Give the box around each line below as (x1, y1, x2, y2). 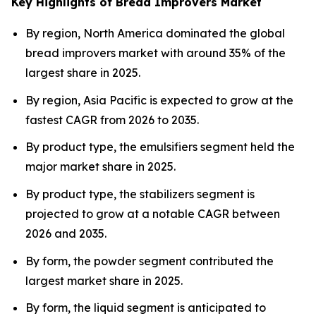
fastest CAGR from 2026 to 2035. (25, 112, 199, 127)
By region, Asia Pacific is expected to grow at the (25, 92, 293, 107)
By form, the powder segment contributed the (25, 253, 274, 268)
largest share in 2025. (25, 66, 140, 80)
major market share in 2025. (25, 159, 176, 174)
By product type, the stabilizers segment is (25, 186, 255, 201)
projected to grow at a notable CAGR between (25, 206, 280, 221)
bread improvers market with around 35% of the (25, 46, 286, 60)
